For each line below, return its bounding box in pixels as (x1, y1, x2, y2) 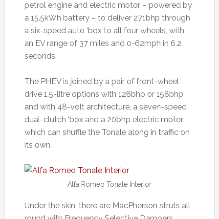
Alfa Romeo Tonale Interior (67, 180, 152, 188)
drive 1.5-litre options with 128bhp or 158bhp (24, 89, 183, 99)
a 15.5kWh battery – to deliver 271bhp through (24, 13, 190, 22)
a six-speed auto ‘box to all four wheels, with (24, 25, 184, 35)
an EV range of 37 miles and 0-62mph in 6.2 (24, 38, 181, 48)
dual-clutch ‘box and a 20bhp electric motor (24, 114, 183, 124)
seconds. (24, 51, 59, 61)
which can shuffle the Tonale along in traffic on (24, 127, 190, 137)
